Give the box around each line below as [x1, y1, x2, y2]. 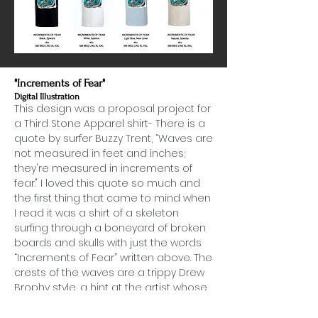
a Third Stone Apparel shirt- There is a [14, 116, 205, 131]
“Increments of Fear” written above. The [14, 251, 212, 265]
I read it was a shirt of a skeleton [14, 206, 179, 220]
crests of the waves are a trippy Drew [14, 265, 204, 280]
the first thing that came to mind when [14, 191, 211, 205]
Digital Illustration [14, 92, 79, 102]
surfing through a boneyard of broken [14, 221, 206, 235]
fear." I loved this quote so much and [14, 176, 200, 190]
